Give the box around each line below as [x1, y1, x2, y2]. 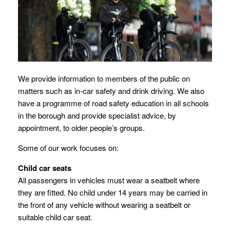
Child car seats [18, 162, 71, 174]
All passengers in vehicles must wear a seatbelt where [18, 174, 200, 185]
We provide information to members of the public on [18, 72, 190, 84]
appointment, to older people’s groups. [18, 122, 145, 133]
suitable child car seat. [18, 211, 92, 222]
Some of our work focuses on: [18, 142, 119, 153]
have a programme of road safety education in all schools [18, 97, 209, 108]
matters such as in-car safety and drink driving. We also [18, 85, 204, 96]
